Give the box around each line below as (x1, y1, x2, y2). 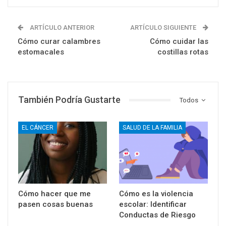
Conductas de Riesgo (119, 210, 196, 220)
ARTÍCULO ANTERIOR (28, 24, 94, 32)
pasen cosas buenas (18, 200, 93, 209)
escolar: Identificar (119, 200, 187, 209)
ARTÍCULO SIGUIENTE (130, 24, 198, 32)
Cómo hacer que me (18, 189, 91, 199)
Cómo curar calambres (18, 37, 100, 46)
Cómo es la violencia (119, 189, 193, 199)
